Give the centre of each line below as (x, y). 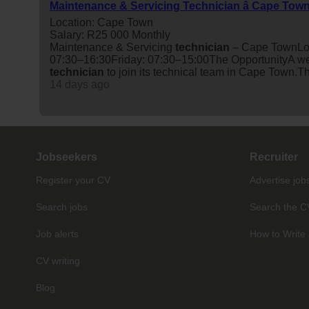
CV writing (58, 260)
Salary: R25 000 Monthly (110, 34)
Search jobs (62, 207)
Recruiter (274, 157)
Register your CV (73, 180)
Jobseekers (67, 157)
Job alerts (57, 233)
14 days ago (80, 84)
